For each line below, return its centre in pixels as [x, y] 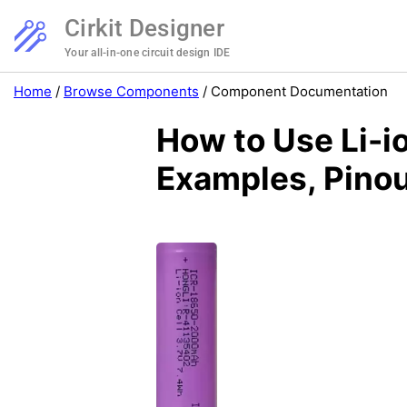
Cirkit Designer [144, 28]
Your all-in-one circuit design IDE [148, 53]
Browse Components [131, 91]
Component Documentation [299, 91]
